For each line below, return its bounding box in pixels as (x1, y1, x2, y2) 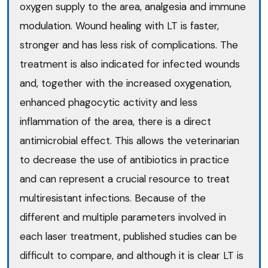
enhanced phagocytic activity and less (20, 95, 198, 109)
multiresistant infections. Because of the (20, 191, 206, 205)
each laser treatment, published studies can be (20, 229, 237, 243)
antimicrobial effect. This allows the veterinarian (20, 133, 240, 147)
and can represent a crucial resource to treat (20, 172, 230, 185)
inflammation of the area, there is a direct (20, 114, 212, 128)
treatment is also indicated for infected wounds (20, 57, 240, 71)
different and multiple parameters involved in (20, 210, 227, 224)
